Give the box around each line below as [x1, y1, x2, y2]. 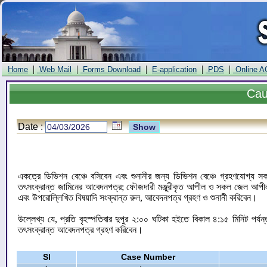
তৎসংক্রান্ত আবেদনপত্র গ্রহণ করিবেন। [18, 225, 143, 235]
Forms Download [80, 65, 141, 74]
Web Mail [37, 65, 72, 74]
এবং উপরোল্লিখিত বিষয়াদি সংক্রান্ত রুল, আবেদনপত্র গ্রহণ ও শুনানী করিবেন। [18, 193, 257, 203]
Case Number [120, 252, 175, 262]
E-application [152, 65, 197, 74]
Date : [18, 122, 45, 132]
